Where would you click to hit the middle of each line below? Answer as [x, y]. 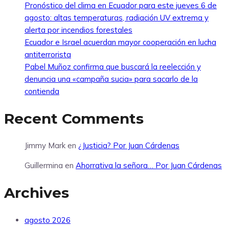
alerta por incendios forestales [78, 30]
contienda [42, 91]
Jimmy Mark [45, 146]
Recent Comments [74, 119]
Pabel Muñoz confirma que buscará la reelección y [113, 66]
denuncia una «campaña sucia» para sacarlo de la [111, 79]
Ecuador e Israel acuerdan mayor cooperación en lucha [120, 42]
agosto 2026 [48, 220]
